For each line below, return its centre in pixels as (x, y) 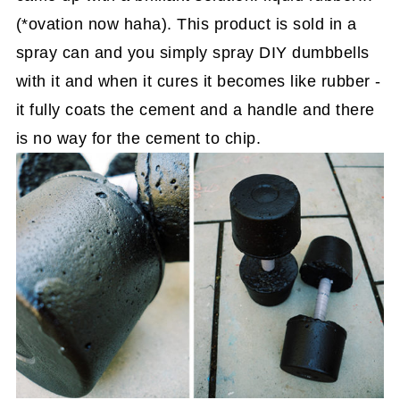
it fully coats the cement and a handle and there (195, 110)
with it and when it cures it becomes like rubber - (198, 82)
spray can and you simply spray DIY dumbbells (192, 53)
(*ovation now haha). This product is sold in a (186, 25)
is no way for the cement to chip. (141, 139)
